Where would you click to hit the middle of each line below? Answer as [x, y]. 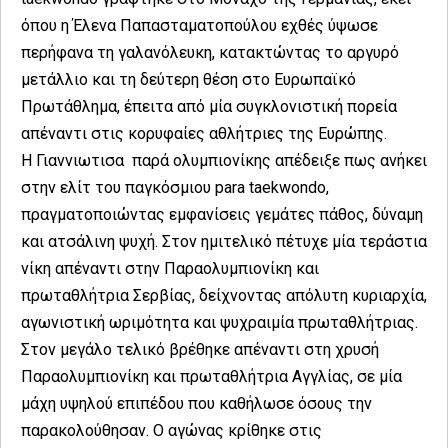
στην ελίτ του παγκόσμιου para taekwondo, [175, 188]
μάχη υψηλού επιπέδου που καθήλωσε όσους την [196, 404]
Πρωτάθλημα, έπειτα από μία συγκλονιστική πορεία [209, 107]
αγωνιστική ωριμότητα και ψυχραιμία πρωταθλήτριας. [219, 323]
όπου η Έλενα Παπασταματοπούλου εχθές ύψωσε [199, 26]
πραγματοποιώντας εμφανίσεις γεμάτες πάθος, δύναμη [222, 215]
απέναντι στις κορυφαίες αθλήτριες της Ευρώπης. [204, 134]
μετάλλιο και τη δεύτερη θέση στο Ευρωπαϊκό [188, 80]
